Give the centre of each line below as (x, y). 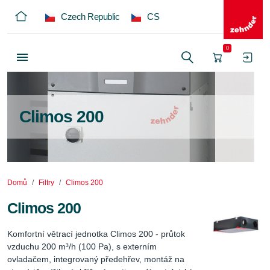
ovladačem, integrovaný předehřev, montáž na (97, 259)
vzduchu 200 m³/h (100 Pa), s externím (83, 246)
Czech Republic (90, 17)
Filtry (46, 183)
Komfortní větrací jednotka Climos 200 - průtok (97, 234)
